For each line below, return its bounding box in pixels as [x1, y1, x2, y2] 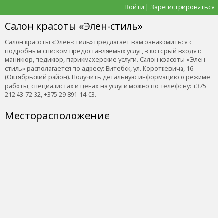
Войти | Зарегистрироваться [125, 2, 215, 11]
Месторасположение [5, 109, 110, 122]
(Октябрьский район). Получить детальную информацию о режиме [5, 73, 210, 81]
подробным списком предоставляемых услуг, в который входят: [5, 46, 201, 55]
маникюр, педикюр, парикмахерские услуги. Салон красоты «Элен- [5, 55, 207, 64]
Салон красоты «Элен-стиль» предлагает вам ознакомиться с [5, 37, 192, 46]
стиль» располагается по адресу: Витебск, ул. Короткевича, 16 [5, 64, 193, 73]
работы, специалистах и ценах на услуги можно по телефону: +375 [5, 81, 206, 90]
